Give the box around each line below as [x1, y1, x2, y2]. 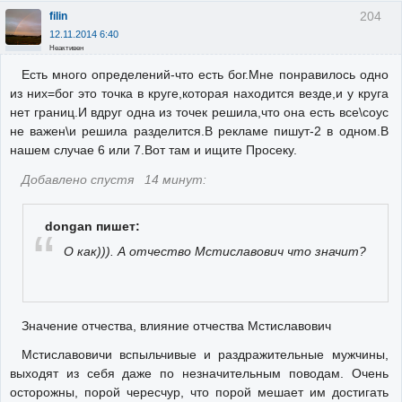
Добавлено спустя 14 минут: [21, 171, 206, 187]
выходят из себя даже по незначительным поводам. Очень [10, 366, 389, 381]
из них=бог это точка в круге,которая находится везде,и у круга [10, 86, 389, 101]
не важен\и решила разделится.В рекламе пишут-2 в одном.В [10, 124, 389, 139]
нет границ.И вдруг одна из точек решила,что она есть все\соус [10, 105, 389, 120]
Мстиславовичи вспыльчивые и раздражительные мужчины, [21, 347, 389, 363]
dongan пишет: [45, 219, 141, 234]
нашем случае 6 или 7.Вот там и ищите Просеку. [10, 143, 297, 158]
